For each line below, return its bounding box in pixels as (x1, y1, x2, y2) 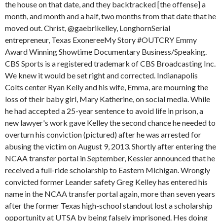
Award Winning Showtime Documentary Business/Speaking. (5, 47, 207, 56)
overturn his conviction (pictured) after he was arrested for (5, 130, 201, 139)
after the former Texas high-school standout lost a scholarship (5, 201, 213, 210)
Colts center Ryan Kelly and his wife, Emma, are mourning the (5, 82, 208, 92)
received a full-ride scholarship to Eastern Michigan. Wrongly (5, 165, 210, 175)
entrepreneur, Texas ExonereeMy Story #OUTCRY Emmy (5, 35, 197, 44)
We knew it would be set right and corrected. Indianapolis (5, 71, 198, 80)
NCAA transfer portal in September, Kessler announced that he (5, 153, 215, 163)
